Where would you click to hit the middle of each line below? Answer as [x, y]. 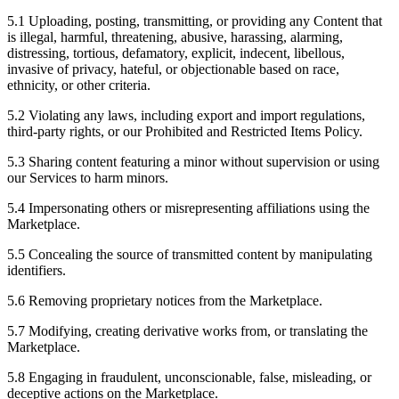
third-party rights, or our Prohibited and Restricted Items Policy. [185, 131]
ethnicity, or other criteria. [79, 85]
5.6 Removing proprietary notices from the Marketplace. [165, 300]
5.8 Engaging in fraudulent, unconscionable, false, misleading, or [189, 377]
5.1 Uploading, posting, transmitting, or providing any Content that [195, 20]
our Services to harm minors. [88, 177]
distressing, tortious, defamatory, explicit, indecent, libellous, [176, 53]
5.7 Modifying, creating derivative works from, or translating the [187, 330]
